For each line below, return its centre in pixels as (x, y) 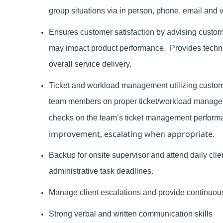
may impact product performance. (109, 48)
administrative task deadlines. (101, 171)
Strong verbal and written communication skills (131, 214)
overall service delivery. (90, 64)
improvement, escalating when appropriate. (132, 134)
